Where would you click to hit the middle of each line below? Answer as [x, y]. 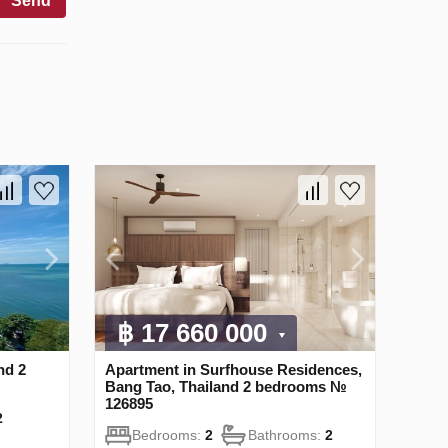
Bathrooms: [286, 435]
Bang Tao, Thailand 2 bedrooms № [226, 387]
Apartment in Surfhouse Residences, [233, 370]
